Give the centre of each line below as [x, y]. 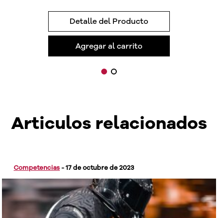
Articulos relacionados [109, 123]
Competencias [37, 168]
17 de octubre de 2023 [100, 168]
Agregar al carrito [109, 46]
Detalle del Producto [109, 22]
